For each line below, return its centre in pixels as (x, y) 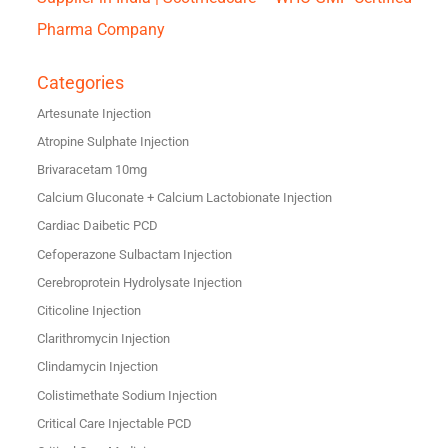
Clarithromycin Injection (103, 339)
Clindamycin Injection (97, 367)
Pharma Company (100, 29)
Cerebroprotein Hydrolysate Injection (139, 282)
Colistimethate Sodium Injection (126, 395)
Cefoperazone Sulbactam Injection (134, 254)
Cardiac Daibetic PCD (97, 226)
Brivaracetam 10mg (91, 170)
